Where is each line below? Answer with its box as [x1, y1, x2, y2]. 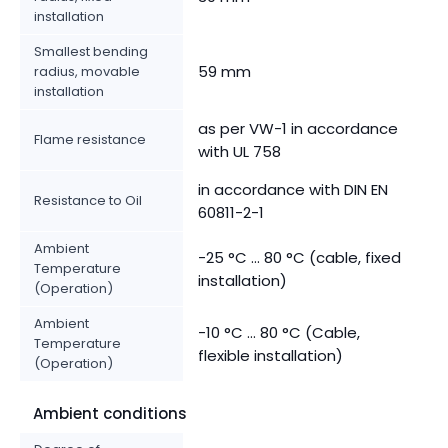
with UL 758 [198, 140, 281, 162]
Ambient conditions [33, 402, 187, 424]
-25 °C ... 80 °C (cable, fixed [198, 246, 401, 268]
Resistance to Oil [34, 190, 142, 210]
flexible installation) [198, 344, 343, 366]
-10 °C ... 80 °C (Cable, [198, 321, 360, 343]
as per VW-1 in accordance [198, 117, 398, 139]
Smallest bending [34, 41, 148, 61]
